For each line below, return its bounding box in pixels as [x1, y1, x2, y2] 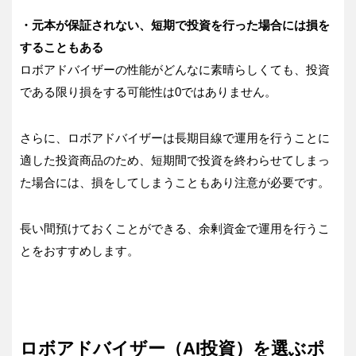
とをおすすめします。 [20, 244, 139, 258]
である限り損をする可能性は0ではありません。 [20, 85, 277, 99]
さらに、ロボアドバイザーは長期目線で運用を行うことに [20, 131, 330, 145]
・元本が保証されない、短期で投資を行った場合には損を [20, 18, 330, 33]
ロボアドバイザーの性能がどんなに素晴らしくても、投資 [20, 63, 330, 77]
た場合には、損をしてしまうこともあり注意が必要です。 [20, 176, 330, 190]
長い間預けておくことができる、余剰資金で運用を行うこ [20, 222, 330, 236]
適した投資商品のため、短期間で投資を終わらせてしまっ [20, 153, 330, 168]
